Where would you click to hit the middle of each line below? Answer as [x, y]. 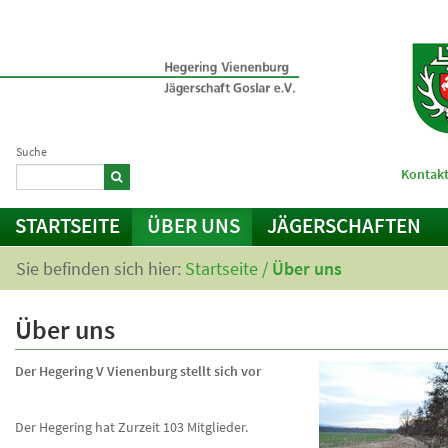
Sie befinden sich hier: [100, 268]
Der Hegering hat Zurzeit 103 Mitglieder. [131, 427]
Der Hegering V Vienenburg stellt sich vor [138, 371]
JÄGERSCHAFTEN [344, 225]
